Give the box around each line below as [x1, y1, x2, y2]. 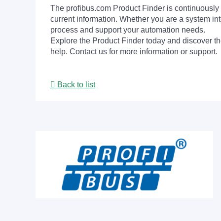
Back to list [55, 80, 95, 89]
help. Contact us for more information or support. [50, 47, 218, 56]
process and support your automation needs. [50, 26, 205, 34]
